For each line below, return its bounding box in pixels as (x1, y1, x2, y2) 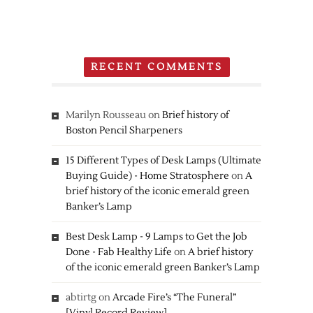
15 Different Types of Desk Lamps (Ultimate (66, 154, 261, 167)
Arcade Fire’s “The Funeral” (112, 291, 236, 304)
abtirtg (66, 291, 96, 304)
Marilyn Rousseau (66, 109, 146, 122)
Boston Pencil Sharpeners (66, 124, 182, 137)
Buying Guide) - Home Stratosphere (66, 170, 229, 182)
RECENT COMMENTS (90, 61, 223, 73)
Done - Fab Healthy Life (66, 246, 172, 259)
